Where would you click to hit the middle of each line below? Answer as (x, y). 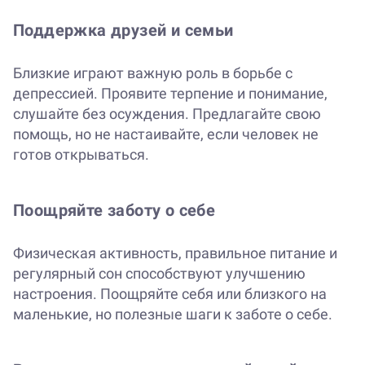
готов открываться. (81, 155)
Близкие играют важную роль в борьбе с (153, 73)
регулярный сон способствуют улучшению (159, 274)
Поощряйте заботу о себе (114, 211)
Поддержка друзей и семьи (123, 31)
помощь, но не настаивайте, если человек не (166, 134)
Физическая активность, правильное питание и (175, 253)
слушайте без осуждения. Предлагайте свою (167, 114)
